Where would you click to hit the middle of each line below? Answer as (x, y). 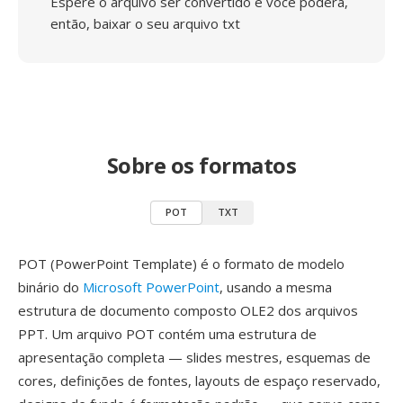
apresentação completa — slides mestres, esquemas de (194, 357)
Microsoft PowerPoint (151, 287)
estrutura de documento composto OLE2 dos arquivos (188, 310)
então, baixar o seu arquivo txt (145, 23)
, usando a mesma (276, 287)
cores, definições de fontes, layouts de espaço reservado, (199, 381)
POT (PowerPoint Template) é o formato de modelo (181, 264)
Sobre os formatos (201, 165)
